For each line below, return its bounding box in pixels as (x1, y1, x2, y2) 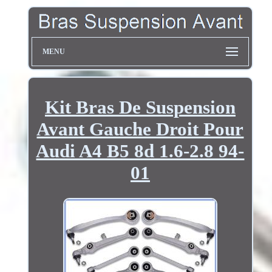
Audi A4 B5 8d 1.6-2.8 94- (36, 140, 245, 161)
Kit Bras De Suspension (44, 96, 236, 118)
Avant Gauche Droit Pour (36, 118, 244, 140)
